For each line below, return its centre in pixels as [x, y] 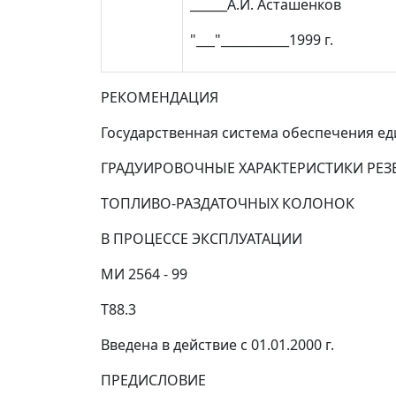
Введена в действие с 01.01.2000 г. [217, 345]
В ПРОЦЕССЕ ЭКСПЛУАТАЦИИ [202, 239]
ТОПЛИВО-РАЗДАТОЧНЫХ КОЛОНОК [228, 203]
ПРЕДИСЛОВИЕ [153, 380]
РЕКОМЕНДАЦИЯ [160, 97]
